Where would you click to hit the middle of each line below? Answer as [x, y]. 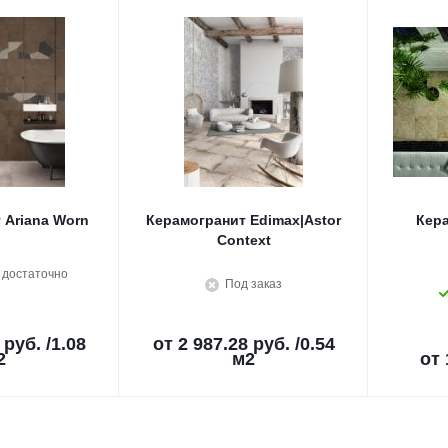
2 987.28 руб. [233, 344]
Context [243, 240]
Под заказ [253, 284]
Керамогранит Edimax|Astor [243, 220]
